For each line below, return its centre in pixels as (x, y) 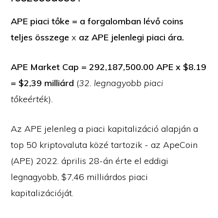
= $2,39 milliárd (44, 83)
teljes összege (41, 37)
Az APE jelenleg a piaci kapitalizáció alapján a (105, 129)
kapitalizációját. (42, 193)
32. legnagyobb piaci (121, 83)
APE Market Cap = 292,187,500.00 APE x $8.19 (109, 67)
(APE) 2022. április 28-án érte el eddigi (90, 161)
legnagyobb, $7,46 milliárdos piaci (80, 177)
